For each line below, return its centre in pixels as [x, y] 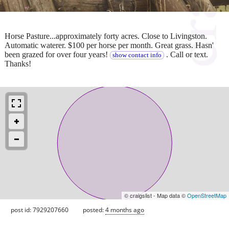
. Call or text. [186, 54]
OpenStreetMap [207, 195]
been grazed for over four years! [57, 54]
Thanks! [18, 63]
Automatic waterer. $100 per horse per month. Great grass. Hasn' [109, 45]
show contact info [137, 55]
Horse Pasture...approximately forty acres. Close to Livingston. [106, 36]
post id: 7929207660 [40, 210]
